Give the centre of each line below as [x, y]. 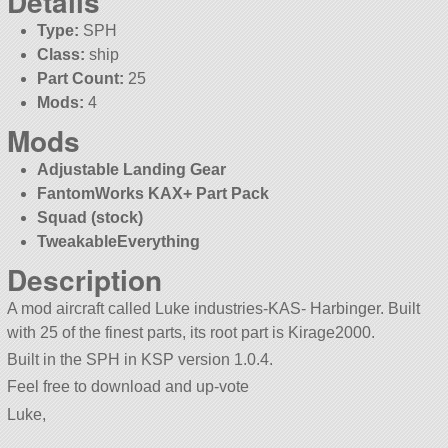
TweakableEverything [119, 241]
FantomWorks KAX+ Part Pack [153, 193]
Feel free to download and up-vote [127, 387]
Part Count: [81, 78]
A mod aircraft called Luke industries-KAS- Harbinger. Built [213, 308]
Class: [61, 54]
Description [84, 279]
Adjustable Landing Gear [132, 169]
